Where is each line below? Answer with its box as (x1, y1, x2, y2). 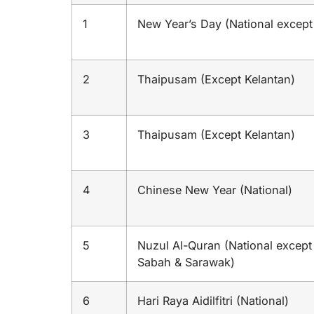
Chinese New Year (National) (137, 183, 292, 198)
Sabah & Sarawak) (137, 255, 235, 270)
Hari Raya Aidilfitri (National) (137, 294, 289, 308)
